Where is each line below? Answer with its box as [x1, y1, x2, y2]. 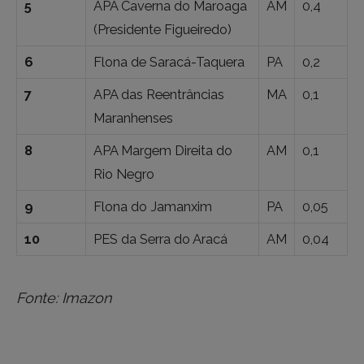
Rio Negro [93, 166, 154, 182]
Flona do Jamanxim [93, 198, 212, 214]
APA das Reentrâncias [93, 86, 224, 102]
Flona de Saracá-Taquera [93, 54, 245, 70]
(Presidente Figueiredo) [93, 21, 232, 37]
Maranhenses [93, 110, 173, 126]
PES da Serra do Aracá [93, 231, 227, 247]
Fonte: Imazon [16, 289, 111, 307]
